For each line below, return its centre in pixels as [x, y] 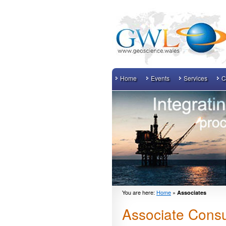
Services [196, 78]
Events [160, 78]
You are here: [139, 192]
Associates [192, 192]
